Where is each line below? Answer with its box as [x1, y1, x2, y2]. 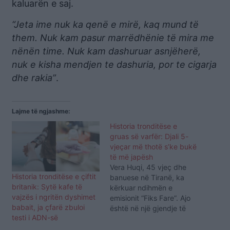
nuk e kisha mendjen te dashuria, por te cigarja [12, 59, 217, 70]
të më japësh [110, 152, 153, 162]
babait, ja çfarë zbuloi [12, 203, 85, 212]
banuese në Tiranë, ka [110, 173, 184, 182]
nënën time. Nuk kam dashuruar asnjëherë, [12, 46, 201, 57]
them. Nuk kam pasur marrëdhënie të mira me [12, 32, 214, 44]
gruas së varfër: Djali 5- [110, 132, 188, 141]
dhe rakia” [12, 72, 56, 84]
